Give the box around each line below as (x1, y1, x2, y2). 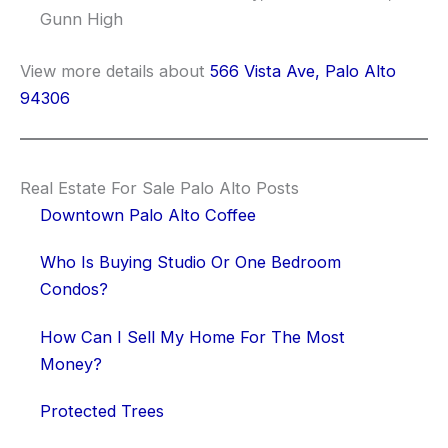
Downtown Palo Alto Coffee (40, 204, 256, 225)
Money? (40, 353, 102, 374)
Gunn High (40, 8, 123, 29)
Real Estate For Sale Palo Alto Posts (20, 177, 299, 198)
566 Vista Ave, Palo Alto (210, 60, 396, 81)
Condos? (40, 279, 108, 300)
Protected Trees (40, 401, 164, 422)
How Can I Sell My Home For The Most (40, 326, 345, 347)
